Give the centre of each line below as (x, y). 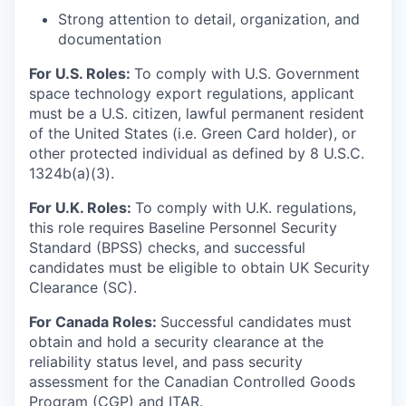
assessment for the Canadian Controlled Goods (192, 382)
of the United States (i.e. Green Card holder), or (193, 134)
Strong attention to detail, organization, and (209, 19)
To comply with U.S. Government (247, 74)
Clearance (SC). (83, 288)
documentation (110, 39)
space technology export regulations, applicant (192, 94)
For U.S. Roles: (82, 74)
